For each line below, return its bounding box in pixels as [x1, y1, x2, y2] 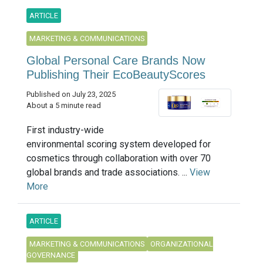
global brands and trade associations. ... [26, 166, 190, 178]
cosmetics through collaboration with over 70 [26, 152, 211, 164]
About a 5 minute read [26, 101, 101, 110]
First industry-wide [26, 124, 104, 136]
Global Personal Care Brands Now [26, 54, 205, 67]
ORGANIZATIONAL [150, 239, 213, 248]
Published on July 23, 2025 [26, 90, 116, 99]
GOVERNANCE [26, 250, 75, 259]
